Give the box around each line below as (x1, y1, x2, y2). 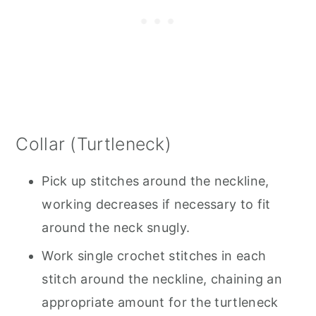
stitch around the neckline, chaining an (42, 271, 283, 286)
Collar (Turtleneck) (16, 133, 172, 154)
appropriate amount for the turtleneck (42, 294, 279, 310)
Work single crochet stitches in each (42, 248, 267, 263)
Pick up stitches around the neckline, (42, 173, 269, 188)
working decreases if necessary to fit (42, 196, 271, 212)
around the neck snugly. (42, 219, 190, 235)
